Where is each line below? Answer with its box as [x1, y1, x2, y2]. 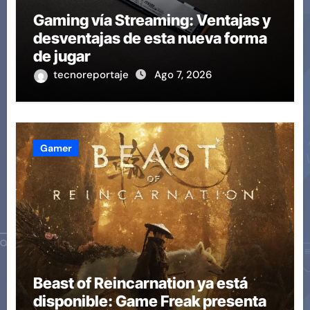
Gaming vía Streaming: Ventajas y [33, 11, 271, 30]
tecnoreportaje [53, 68, 131, 82]
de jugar [33, 47, 91, 66]
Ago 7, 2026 [154, 68, 212, 82]
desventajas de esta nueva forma [33, 29, 267, 48]
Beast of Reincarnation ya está [33, 274, 248, 293]
